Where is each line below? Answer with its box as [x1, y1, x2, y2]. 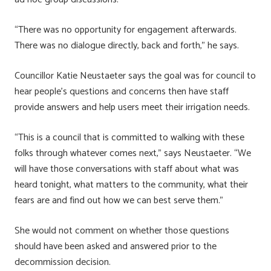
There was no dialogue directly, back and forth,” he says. [15, 37, 239, 54]
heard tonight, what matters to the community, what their [15, 176, 248, 193]
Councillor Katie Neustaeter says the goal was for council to [15, 67, 256, 84]
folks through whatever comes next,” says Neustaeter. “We [15, 145, 251, 162]
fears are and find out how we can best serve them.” [15, 192, 223, 209]
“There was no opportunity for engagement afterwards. [15, 21, 237, 38]
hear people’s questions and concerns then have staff [15, 83, 229, 100]
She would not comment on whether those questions [15, 222, 229, 239]
